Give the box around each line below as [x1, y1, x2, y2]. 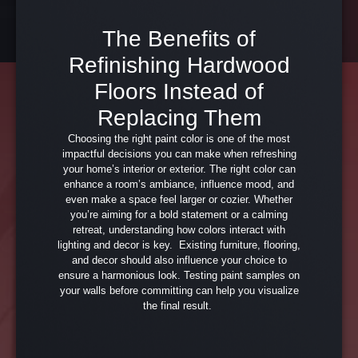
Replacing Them [97, 105, 261, 131]
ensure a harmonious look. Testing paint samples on [58, 269, 300, 282]
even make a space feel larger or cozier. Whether [66, 193, 292, 206]
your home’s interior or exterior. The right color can [62, 163, 296, 176]
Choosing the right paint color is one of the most [68, 133, 290, 145]
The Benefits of [102, 26, 256, 52]
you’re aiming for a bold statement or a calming [70, 209, 288, 221]
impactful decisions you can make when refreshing [62, 148, 296, 161]
